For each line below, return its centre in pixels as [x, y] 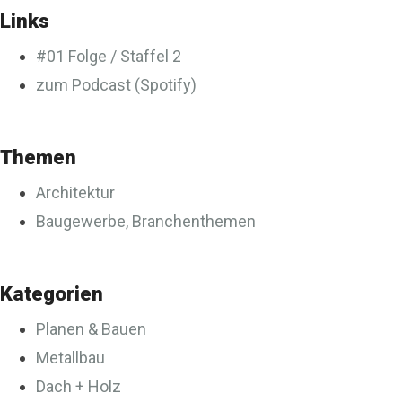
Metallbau [70, 358]
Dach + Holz [79, 386]
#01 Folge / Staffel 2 [109, 56]
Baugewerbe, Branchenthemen [146, 221]
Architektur [75, 192]
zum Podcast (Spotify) [116, 85]
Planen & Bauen [91, 329]
